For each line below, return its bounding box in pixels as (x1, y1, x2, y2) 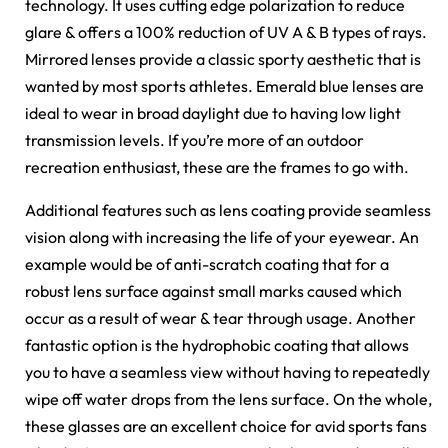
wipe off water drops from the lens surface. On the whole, (25, 389, 432, 410)
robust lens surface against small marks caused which (25, 281, 402, 302)
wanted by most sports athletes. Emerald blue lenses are (25, 76, 424, 97)
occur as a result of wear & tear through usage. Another (25, 308, 416, 329)
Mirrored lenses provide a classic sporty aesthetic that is (25, 49, 421, 70)
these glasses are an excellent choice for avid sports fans (25, 416, 427, 437)
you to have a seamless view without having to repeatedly (25, 362, 430, 383)
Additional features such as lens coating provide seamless (25, 200, 431, 221)
